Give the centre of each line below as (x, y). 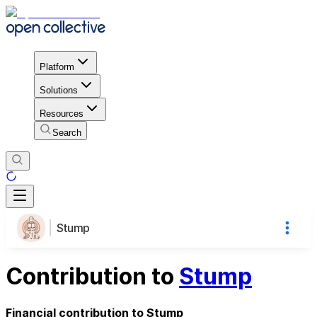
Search (67, 132)
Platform (57, 67)
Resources (62, 113)
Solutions (59, 90)
